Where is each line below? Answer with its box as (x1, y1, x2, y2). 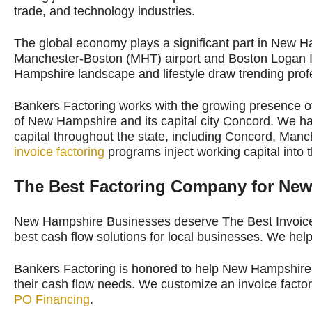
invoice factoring (14, 145, 104, 159)
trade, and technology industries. (14, 4, 195, 18)
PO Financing (14, 292, 90, 306)
